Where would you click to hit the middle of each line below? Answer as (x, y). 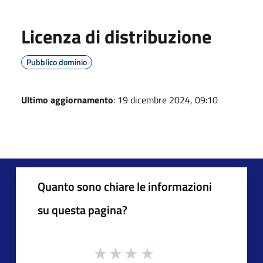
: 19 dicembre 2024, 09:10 (166, 100)
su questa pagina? (82, 210)
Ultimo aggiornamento (67, 100)
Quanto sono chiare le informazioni (125, 186)
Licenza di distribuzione (116, 36)
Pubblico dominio (57, 62)
